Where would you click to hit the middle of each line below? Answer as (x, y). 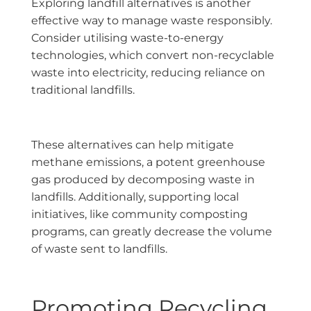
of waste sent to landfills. (99, 249)
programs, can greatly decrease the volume (152, 232)
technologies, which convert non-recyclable (153, 56)
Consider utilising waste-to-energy (127, 38)
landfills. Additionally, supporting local (135, 197)
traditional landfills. (83, 90)
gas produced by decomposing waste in (143, 180)
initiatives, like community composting (140, 215)
